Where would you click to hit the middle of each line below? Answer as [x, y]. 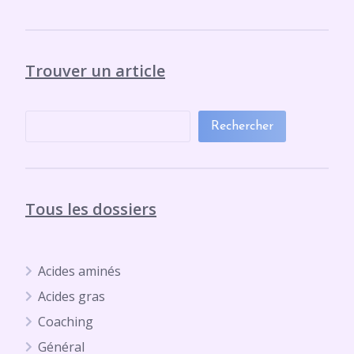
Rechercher [242, 126]
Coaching [66, 322]
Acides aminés [79, 271]
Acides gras [72, 296]
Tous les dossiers [91, 209]
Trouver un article [95, 71]
